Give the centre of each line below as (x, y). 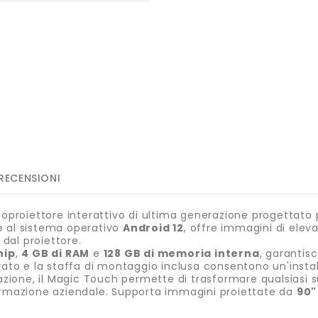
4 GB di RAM (56, 254)
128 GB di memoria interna (181, 254)
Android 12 (154, 228)
